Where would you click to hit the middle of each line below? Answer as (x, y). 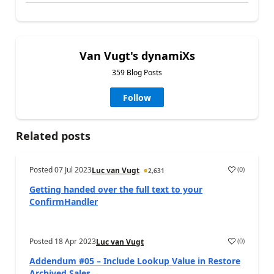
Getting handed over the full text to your (116, 189)
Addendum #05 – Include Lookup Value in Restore (135, 261)
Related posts (53, 135)
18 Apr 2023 (75, 241)
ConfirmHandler (64, 201)
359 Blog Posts (137, 72)
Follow (137, 97)
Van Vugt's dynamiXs (137, 55)
